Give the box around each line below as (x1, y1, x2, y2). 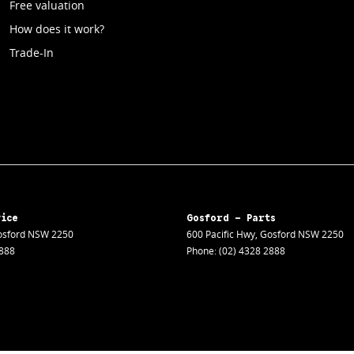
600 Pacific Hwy (186, 227, 255, 241)
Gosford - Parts (186, 211, 276, 224)
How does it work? (9, 21, 104, 36)
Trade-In (9, 44, 54, 60)
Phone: (186, 243, 219, 258)
